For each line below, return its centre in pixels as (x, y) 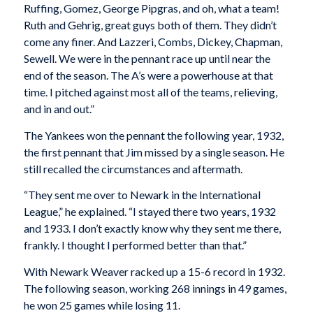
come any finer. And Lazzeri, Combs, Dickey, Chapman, (153, 41)
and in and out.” (59, 108)
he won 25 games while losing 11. (102, 305)
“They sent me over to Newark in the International (142, 195)
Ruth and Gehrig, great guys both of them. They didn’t (150, 24)
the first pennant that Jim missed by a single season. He (154, 152)
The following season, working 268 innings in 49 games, (155, 288)
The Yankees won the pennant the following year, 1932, (153, 135)
